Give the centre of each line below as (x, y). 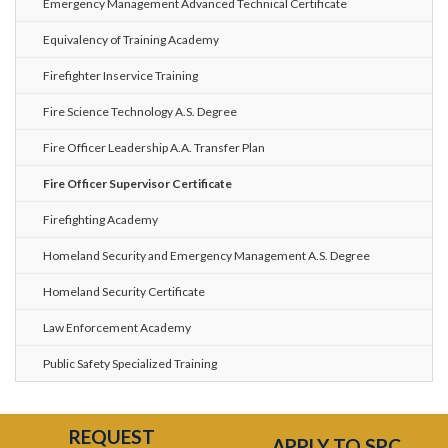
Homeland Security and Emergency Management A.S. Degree (206, 255)
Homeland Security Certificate (124, 291)
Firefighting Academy (100, 219)
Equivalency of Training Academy (131, 39)
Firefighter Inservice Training (120, 75)
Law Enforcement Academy (117, 327)
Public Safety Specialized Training (130, 363)
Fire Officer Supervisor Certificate (137, 183)
